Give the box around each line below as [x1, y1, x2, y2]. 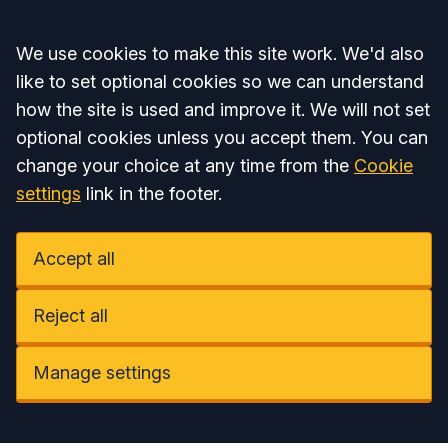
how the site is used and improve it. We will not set [16, 99, 430, 120]
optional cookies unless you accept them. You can [16, 127, 428, 148]
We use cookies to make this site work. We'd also [16, 43, 424, 64]
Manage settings [33, 362, 171, 383]
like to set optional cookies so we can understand [16, 71, 424, 92]
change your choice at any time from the [16, 155, 354, 176]
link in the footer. [81, 183, 222, 204]
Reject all [33, 305, 108, 326]
